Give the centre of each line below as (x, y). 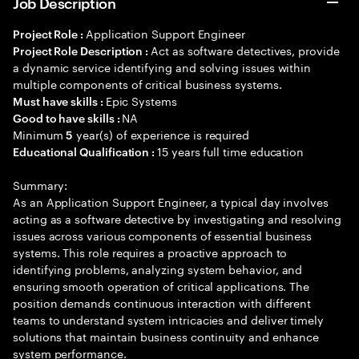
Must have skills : (59, 101)
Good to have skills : (68, 117)
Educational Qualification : (85, 151)
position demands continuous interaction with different (162, 302)
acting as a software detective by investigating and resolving (177, 218)
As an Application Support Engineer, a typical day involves (171, 201)
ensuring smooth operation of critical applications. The (161, 285)
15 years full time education (231, 151)
